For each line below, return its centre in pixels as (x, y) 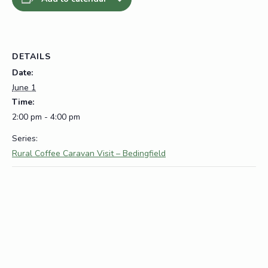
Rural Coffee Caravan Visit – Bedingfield (89, 153)
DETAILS (31, 56)
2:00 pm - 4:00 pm (46, 117)
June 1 (24, 87)
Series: (25, 138)
